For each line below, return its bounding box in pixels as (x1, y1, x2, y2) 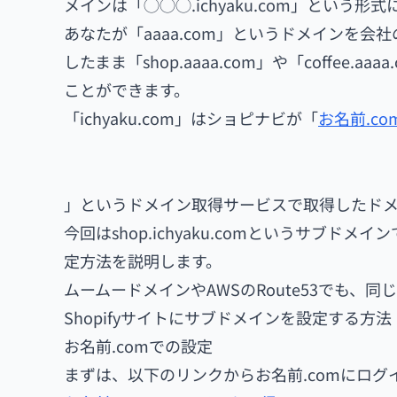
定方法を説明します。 (64, 249, 222, 272)
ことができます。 (64, 78, 190, 101)
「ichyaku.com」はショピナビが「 (64, 106, 318, 129)
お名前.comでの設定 (64, 334, 213, 357)
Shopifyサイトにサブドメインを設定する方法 (64, 306, 392, 329)
